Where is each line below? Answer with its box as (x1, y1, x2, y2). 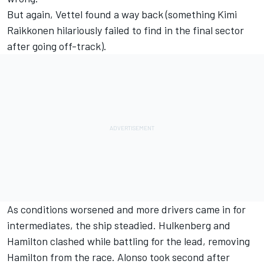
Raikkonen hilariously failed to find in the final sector (7, 23, 244, 37)
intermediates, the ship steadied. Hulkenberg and (7, 218, 230, 232)
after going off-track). (7, 39, 107, 52)
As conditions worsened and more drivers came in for (7, 202, 246, 216)
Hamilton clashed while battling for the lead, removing (7, 234, 250, 247)
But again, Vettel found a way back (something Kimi (7, 7, 237, 21)
